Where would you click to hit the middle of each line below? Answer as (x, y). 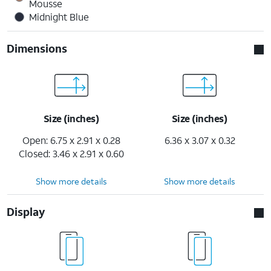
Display (26, 211)
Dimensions (37, 48)
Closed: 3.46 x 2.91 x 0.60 (71, 153)
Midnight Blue (59, 16)
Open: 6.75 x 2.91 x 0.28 (71, 140)
